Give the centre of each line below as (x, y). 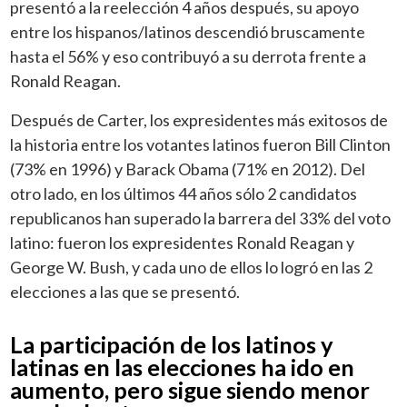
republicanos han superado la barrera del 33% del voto (201, 218)
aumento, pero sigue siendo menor (190, 389)
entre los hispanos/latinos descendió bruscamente (188, 31)
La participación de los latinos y (172, 344)
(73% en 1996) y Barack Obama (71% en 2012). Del (188, 169)
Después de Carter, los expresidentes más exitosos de (199, 119)
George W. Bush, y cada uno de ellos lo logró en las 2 (192, 267)
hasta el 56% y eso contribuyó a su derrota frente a (189, 56)
